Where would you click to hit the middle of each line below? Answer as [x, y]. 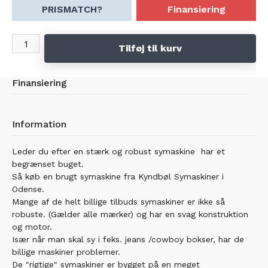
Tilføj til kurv [150, 48]
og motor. [32, 227]
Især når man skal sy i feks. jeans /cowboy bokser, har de [128, 239]
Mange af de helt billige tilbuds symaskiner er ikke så [118, 202]
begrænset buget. [48, 164]
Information [39, 124]
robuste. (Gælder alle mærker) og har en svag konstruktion [130, 214]
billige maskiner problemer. [66, 252]
